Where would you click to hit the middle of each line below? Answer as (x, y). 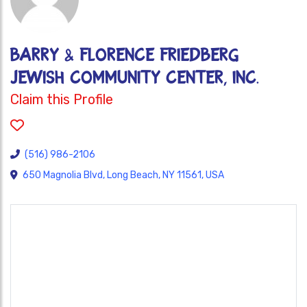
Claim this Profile (62, 99)
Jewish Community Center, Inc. (135, 78)
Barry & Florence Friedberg (124, 55)
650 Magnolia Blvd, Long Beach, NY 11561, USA (123, 175)
